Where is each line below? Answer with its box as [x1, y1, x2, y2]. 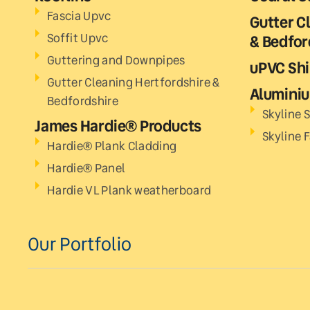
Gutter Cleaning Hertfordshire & [47, 73, 220, 91]
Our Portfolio [28, 230, 132, 257]
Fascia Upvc [47, 6, 111, 25]
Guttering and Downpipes [47, 51, 185, 69]
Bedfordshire [47, 91, 119, 110]
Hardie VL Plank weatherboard [47, 181, 212, 199]
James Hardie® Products [35, 114, 202, 138]
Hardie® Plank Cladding [47, 136, 177, 155]
